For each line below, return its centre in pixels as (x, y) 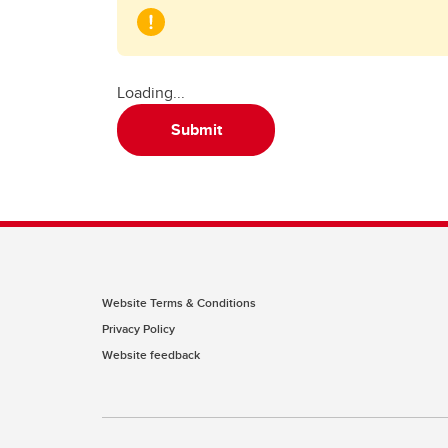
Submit (196, 129)
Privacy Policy (138, 328)
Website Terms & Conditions (179, 302)
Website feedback (151, 354)
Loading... (151, 92)
